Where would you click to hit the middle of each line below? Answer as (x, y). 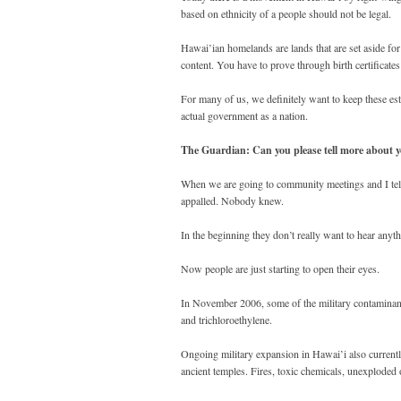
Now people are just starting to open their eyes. (280, 269)
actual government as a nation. (244, 116)
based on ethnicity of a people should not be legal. (286, 14)
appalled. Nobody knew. (232, 201)
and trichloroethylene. (226, 320)
